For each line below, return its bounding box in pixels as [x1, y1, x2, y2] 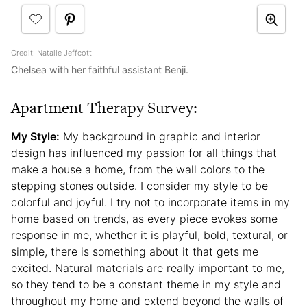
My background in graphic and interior [60, 130, 260, 144]
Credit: [11, 48, 37, 58]
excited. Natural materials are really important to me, [11, 261, 284, 275]
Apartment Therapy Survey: [11, 97, 197, 119]
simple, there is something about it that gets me [11, 245, 258, 259]
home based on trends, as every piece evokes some [11, 212, 278, 226]
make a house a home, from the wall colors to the [11, 162, 265, 177]
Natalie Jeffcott [37, 48, 92, 58]
